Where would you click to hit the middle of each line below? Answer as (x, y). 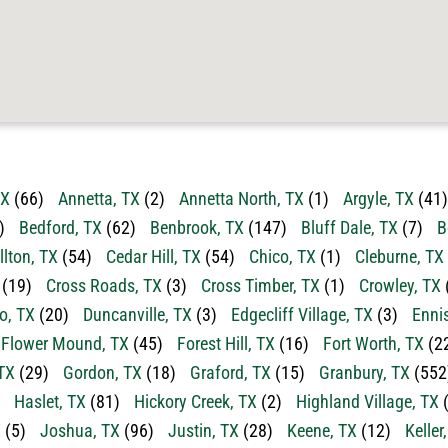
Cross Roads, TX (104, 285)
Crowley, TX (400, 285)
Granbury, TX (364, 372)
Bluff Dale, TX (349, 227)
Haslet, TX (50, 401)
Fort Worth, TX (373, 343)
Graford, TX (230, 372)
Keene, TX (322, 430)
